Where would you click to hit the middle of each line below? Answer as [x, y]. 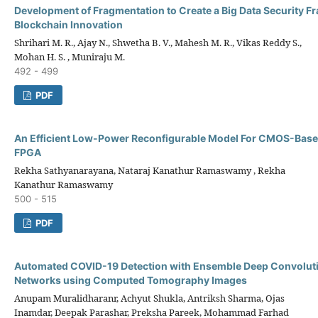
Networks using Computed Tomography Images [131, 280]
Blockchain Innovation [68, 24]
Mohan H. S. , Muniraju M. [70, 56]
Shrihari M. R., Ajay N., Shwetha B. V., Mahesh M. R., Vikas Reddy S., [158, 42]
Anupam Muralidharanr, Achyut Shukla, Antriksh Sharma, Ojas [149, 298]
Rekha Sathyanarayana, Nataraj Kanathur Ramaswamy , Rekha [150, 170]
